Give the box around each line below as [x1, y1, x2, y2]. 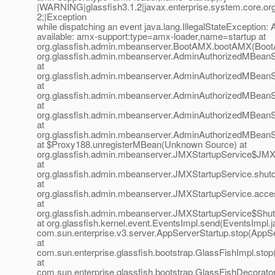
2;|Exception [37, 10, 87, 23]
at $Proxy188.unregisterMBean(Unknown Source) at [37, 137, 247, 151]
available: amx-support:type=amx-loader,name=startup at [37, 29, 266, 43]
